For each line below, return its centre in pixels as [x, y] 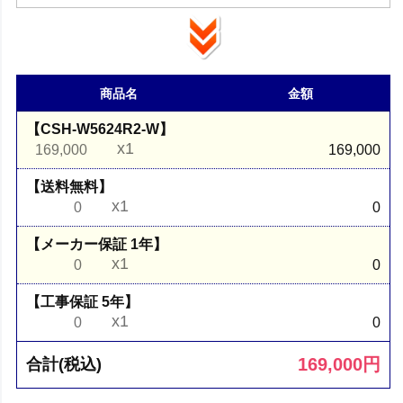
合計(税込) [64, 364]
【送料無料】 [70, 186]
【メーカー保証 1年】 [97, 244]
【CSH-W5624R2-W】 [100, 129]
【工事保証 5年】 [83, 301]
